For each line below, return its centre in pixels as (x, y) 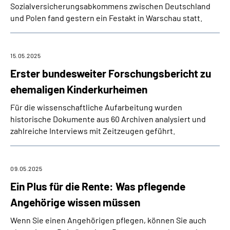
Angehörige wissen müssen (75, 202)
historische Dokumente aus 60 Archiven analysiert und (108, 119)
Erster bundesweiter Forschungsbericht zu (111, 73)
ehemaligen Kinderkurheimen (79, 89)
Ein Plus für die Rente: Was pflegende (98, 186)
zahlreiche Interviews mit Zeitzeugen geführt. (93, 131)
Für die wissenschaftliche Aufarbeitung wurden (96, 107)
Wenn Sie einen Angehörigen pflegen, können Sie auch (108, 220)
